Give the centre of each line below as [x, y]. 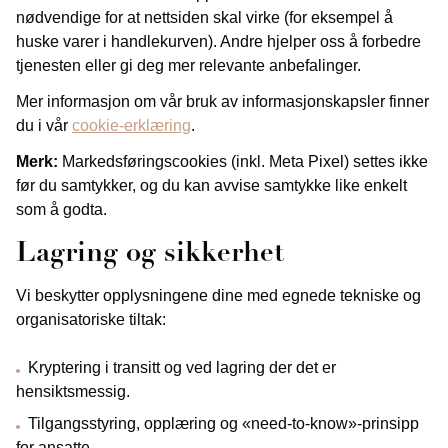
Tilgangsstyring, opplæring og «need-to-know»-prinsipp [223, 423]
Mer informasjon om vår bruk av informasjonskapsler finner [222, 101]
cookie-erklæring [131, 125]
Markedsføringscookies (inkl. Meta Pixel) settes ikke [243, 161]
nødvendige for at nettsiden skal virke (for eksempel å [204, 17]
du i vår [44, 125]
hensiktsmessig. [73, 391]
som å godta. [61, 209]
